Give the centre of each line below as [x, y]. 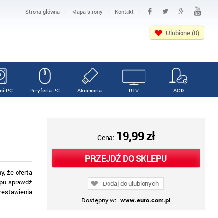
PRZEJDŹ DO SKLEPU [126, 158]
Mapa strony [88, 11]
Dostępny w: [100, 200]
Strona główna [43, 11]
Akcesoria [89, 90]
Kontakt [125, 11]
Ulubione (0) [183, 33]
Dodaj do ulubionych [131, 183]
